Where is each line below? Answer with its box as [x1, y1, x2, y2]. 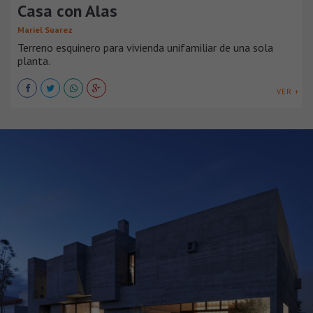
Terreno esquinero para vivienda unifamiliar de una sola [17, 40, 273, 54]
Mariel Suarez [17, 24, 73, 35]
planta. [17, 53, 50, 68]
